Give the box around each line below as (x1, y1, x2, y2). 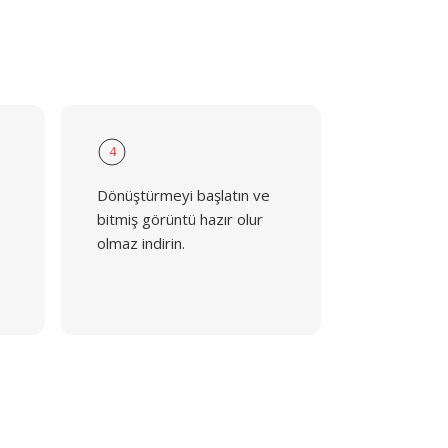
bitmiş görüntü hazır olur (96, 209, 263, 229)
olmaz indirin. (96, 233, 185, 253)
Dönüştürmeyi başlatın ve (96, 185, 270, 205)
